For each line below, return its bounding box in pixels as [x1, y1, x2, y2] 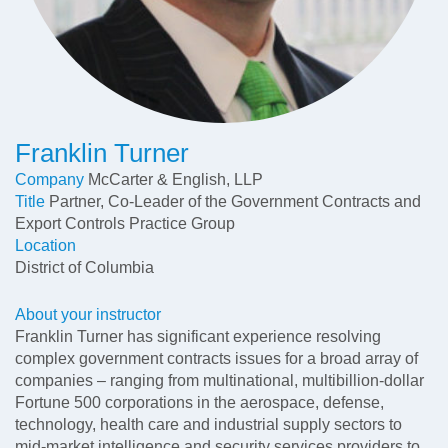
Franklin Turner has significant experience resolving [15, 328, 381, 345]
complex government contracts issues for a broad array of [15, 350, 418, 367]
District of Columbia [15, 259, 154, 276]
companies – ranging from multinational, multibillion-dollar [15, 372, 424, 389]
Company [15, 171, 88, 188]
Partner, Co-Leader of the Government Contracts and [49, 193, 421, 210]
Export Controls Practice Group [15, 215, 235, 232]
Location [15, 237, 76, 254]
